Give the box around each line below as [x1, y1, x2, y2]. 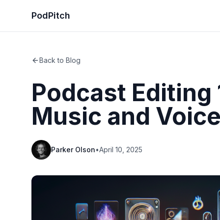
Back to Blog [39, 56, 81, 64]
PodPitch [31, 10, 70, 21]
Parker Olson [51, 145, 95, 154]
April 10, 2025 [99, 145, 142, 154]
